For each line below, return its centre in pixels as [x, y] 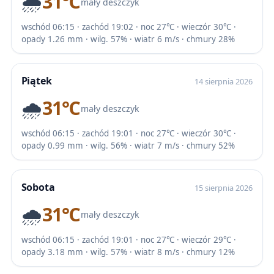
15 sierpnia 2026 [224, 187]
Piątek [36, 80]
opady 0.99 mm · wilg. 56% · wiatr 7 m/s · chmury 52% [128, 145]
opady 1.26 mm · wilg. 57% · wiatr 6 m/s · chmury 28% [128, 39]
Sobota [38, 187]
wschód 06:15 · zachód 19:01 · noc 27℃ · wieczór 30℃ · [128, 133]
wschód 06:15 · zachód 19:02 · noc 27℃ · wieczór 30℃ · [128, 27]
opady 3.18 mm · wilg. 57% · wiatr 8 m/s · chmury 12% [128, 252]
